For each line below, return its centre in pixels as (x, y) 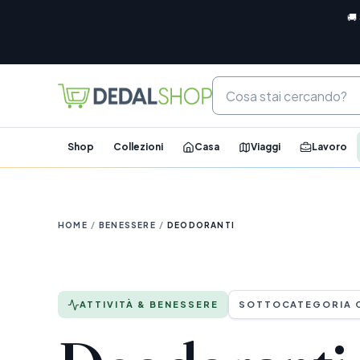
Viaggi (266, 147)
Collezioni (138, 147)
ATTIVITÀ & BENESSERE (149, 304)
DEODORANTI (201, 225)
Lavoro (329, 147)
